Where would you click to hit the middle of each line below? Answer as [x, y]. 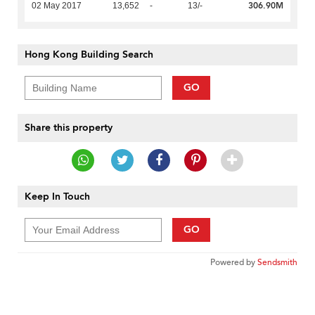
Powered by [234, 263]
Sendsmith [277, 263]
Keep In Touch [57, 197]
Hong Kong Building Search [89, 55]
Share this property [69, 128]
